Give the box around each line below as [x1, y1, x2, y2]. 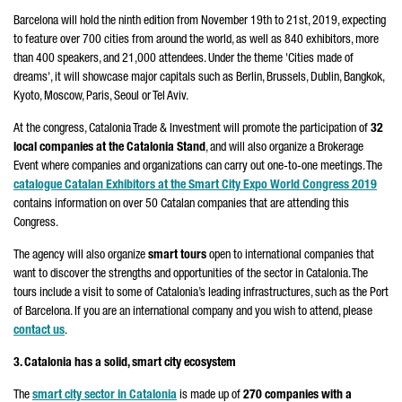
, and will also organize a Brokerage [205, 142, 363, 154]
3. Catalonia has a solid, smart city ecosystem [13, 357, 236, 370]
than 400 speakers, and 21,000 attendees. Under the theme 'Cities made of [13, 53, 354, 66]
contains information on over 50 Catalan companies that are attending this [13, 198, 349, 211]
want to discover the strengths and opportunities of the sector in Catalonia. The [13, 268, 368, 281]
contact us [13, 325, 65, 337]
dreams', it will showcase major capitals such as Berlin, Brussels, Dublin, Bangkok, [13, 72, 384, 84]
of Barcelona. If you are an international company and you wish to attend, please [13, 306, 372, 319]
